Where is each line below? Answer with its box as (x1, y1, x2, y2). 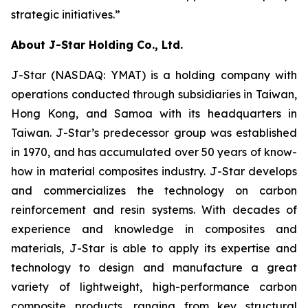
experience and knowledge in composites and (11, 222, 297, 236)
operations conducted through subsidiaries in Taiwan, (11, 87, 297, 101)
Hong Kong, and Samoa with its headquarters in (11, 107, 297, 120)
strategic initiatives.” (11, 8, 120, 21)
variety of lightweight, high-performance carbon (11, 280, 297, 294)
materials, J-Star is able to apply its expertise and (11, 241, 297, 255)
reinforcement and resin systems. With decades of (11, 203, 297, 217)
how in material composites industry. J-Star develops (11, 164, 297, 178)
